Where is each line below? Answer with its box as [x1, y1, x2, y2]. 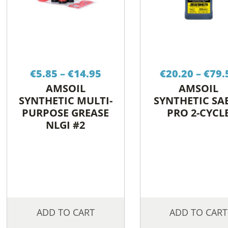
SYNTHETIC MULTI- [18, 94, 112, 108]
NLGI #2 [46, 118, 85, 132]
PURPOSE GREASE [22, 106, 109, 120]
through [100, 96, 142, 110]
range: [100, 69, 133, 83]
